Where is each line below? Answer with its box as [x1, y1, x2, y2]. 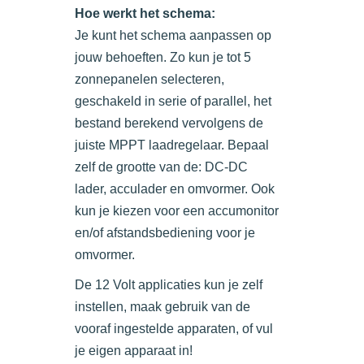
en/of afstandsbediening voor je [75, 226, 255, 240]
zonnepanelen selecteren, [75, 72, 224, 87]
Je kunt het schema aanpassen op [75, 28, 271, 43]
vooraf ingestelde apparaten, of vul [75, 322, 273, 336]
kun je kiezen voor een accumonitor [75, 204, 279, 219]
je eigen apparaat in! [75, 344, 193, 358]
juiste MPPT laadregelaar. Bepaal [75, 138, 269, 153]
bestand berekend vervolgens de [75, 116, 263, 131]
